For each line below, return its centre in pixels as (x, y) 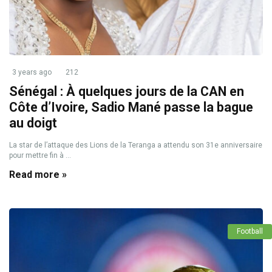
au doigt (33, 123)
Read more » (38, 175)
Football (250, 231)
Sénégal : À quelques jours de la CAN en (127, 91)
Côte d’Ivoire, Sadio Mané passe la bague (131, 107)
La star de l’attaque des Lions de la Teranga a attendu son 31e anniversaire (136, 145)
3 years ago (32, 72)
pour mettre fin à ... (40, 155)
